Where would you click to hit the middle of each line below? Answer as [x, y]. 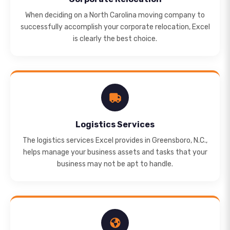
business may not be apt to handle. [115, 164]
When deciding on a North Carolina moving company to [115, 15]
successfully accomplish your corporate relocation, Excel [115, 27]
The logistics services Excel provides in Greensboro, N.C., [115, 140]
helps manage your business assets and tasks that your [115, 152]
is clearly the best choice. [115, 39]
